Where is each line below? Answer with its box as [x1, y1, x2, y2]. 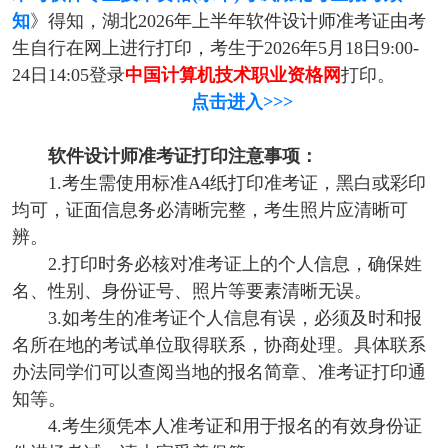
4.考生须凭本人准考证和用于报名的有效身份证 [47, 416, 422, 437]
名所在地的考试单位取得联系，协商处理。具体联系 [11, 335, 426, 356]
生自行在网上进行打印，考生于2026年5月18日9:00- [11, 38, 419, 59]
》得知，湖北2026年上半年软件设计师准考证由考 [29, 11, 426, 32]
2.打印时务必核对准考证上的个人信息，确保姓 [47, 254, 422, 275]
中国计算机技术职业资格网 [124, 65, 341, 86]
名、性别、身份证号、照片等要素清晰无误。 [11, 281, 372, 302]
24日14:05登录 [11, 65, 125, 86]
